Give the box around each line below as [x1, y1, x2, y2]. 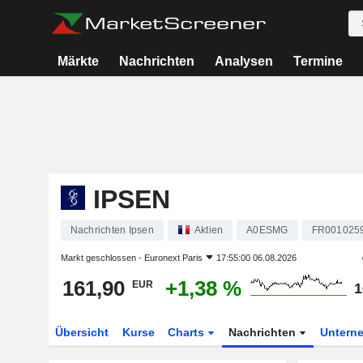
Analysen [214, 54, 273, 68]
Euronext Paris [143, 253, 203, 263]
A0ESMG [246, 224, 288, 236]
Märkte [58, 54, 100, 68]
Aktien [194, 224, 224, 236]
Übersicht [54, 326, 109, 339]
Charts [168, 326, 208, 339]
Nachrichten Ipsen [70, 224, 154, 236]
